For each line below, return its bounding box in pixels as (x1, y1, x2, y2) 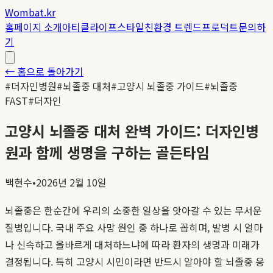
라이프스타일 (90, 19, 144, 34)
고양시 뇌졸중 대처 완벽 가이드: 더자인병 (5, 119, 259, 141)
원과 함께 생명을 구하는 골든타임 (5, 141, 210, 163)
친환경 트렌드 (144, 19, 202, 34)
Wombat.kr (5, 5, 55, 19)
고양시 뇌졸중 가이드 (117, 79, 204, 93)
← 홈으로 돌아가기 (5, 64, 83, 79)
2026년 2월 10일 (36, 174, 107, 190)
